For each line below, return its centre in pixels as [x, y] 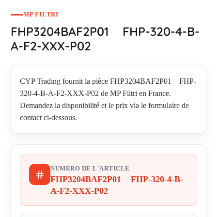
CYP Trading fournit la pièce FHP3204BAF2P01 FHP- [108, 81]
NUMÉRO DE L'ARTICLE [90, 169]
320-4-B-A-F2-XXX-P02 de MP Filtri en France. [95, 93]
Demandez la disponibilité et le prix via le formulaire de [104, 106]
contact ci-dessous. [48, 118]
